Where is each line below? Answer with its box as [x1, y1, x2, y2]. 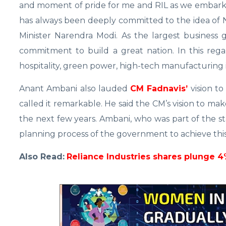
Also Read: [19, 152, 65, 162]
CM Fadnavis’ [130, 84, 188, 94]
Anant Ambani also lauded [19, 84, 131, 94]
